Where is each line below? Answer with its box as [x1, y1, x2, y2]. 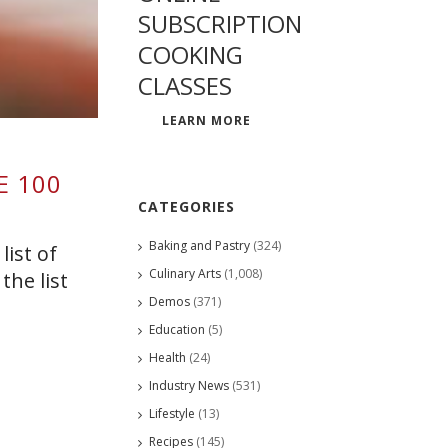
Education [149, 320, 205, 338]
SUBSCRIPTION [138, 6, 302, 40]
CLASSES [138, 68, 232, 102]
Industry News [149, 376, 229, 394]
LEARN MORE [162, 111, 251, 129]
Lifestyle [149, 404, 195, 422]
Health [149, 348, 186, 366]
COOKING [138, 37, 243, 71]
